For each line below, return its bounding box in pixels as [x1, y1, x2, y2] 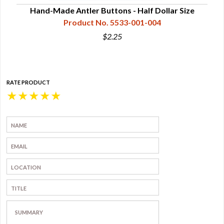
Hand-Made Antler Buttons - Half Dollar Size [29, 5, 194, 15]
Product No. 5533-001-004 [63, 17, 161, 27]
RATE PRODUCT [6, 79, 50, 85]
